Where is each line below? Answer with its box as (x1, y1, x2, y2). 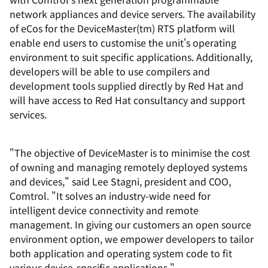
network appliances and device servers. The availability (10, 7, 255, 21)
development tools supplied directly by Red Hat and (10, 78, 243, 93)
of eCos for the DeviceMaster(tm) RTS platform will (10, 21, 235, 35)
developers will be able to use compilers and (10, 64, 210, 78)
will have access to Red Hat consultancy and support (10, 93, 245, 107)
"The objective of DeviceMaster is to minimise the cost (10, 145, 250, 160)
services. (10, 107, 47, 121)
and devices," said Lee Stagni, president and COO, (10, 174, 231, 188)
